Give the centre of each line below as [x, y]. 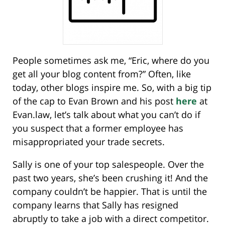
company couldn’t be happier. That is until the [110, 192]
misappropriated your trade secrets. [89, 142]
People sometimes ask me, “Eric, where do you [111, 61]
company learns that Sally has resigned [95, 205]
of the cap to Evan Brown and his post [94, 101]
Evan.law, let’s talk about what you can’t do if [106, 115]
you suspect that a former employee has [98, 128]
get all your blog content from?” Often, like [102, 74]
